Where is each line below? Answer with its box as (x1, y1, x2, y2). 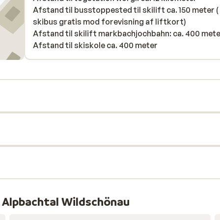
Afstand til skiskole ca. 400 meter (33, 40, 158, 50)
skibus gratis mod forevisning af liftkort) (33, 17, 186, 27)
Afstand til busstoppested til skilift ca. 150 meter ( (33, 5, 219, 15)
